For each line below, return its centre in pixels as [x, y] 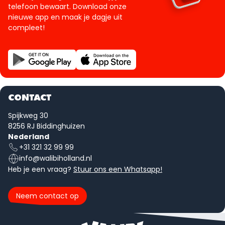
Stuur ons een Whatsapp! [118, 169]
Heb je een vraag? [41, 169]
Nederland [29, 136]
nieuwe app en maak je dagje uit [65, 17]
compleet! [26, 27]
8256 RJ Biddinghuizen [46, 126]
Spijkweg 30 [28, 115]
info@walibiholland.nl [55, 158]
